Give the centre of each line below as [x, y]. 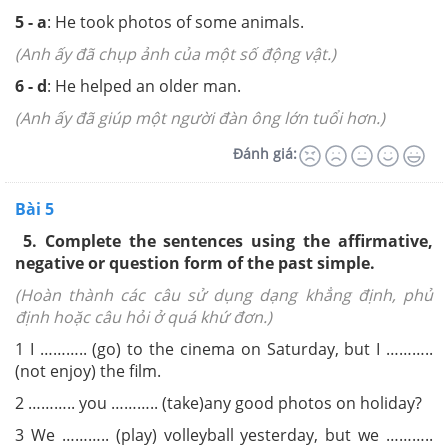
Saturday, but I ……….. [350, 348]
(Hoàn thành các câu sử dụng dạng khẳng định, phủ [224, 294]
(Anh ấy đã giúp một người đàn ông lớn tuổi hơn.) [200, 117]
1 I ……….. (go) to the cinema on [141, 348]
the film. [130, 370]
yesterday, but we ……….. [336, 434]
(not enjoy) [57, 370]
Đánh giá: [265, 153]
